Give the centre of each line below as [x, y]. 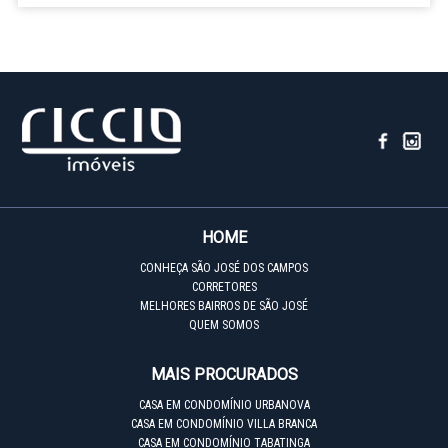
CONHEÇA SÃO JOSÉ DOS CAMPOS [224, 268]
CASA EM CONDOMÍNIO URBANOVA [224, 405]
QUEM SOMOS [224, 325]
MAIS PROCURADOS [224, 375]
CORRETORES [224, 287]
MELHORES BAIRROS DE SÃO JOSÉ [224, 306]
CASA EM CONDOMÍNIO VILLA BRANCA [224, 424]
